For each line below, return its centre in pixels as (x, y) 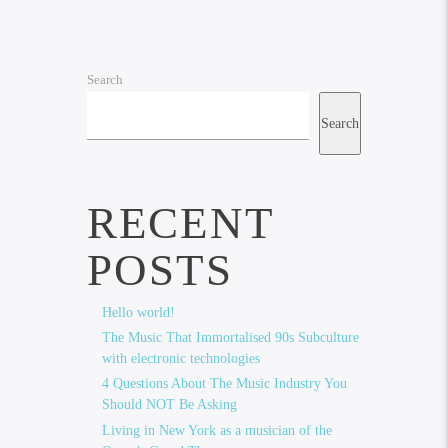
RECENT (180, 223)
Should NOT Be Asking (169, 405)
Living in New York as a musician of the (216, 430)
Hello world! (138, 313)
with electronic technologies (180, 359)
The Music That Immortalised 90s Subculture (230, 338)
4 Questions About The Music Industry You (224, 384)
